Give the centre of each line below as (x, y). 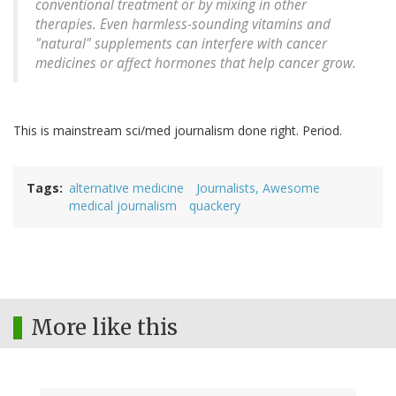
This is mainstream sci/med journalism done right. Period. (178, 131)
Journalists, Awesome (258, 188)
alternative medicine (126, 188)
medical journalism (123, 206)
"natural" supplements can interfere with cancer (181, 44)
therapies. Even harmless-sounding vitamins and (183, 25)
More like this (104, 328)
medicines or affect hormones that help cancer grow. (196, 64)
